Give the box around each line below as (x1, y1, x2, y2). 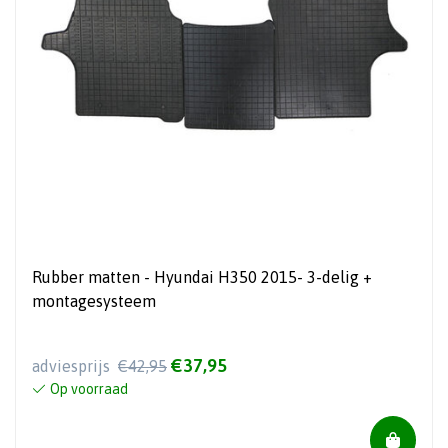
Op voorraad (50, 381, 128, 398)
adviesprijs (32, 357, 114, 376)
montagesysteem (32, 291, 156, 310)
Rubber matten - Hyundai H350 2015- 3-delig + (32, 267, 372, 286)
